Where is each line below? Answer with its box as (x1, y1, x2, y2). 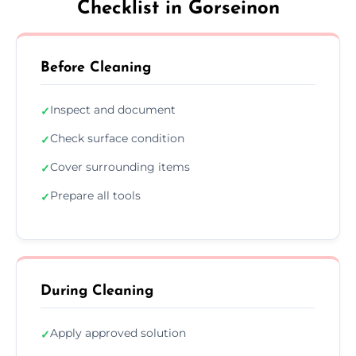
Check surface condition (50, 130, 184, 145)
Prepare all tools (50, 188, 141, 203)
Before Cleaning (41, 60, 151, 75)
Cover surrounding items (50, 159, 190, 174)
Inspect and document (50, 102, 176, 117)
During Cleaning (41, 283, 153, 299)
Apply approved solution (50, 325, 186, 340)
